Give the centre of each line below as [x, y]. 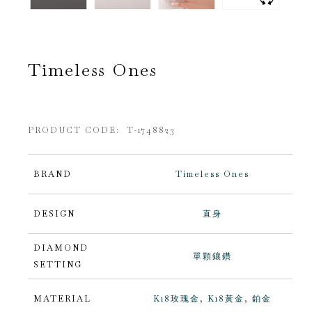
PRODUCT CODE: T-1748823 [102, 131]
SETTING [58, 264]
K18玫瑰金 [177, 298]
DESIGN [54, 213]
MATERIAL [62, 298]
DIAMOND [61, 248]
